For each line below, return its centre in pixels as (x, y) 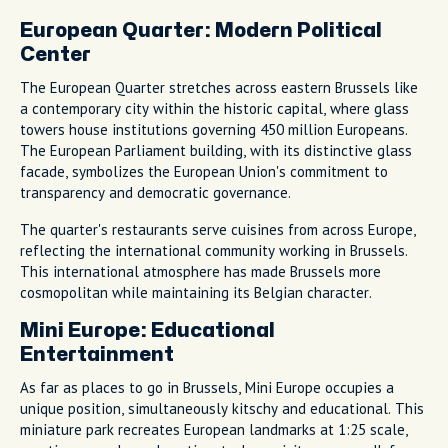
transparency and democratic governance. (155, 192)
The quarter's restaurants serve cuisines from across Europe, (218, 229)
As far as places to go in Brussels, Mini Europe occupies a (207, 387)
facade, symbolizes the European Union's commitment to (204, 171)
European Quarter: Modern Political (201, 30)
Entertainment (97, 354)
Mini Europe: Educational (147, 330)
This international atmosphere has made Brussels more (200, 271)
